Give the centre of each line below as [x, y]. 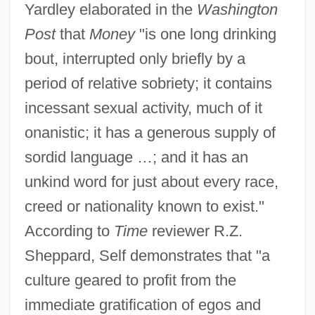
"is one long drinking [205, 34]
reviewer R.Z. [195, 231]
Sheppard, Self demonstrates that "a [147, 256]
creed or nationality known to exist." [144, 207]
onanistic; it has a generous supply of [150, 133]
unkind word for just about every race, [151, 182]
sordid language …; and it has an [136, 157]
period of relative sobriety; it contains [148, 84]
